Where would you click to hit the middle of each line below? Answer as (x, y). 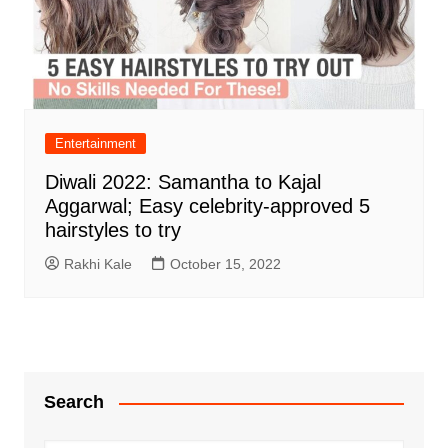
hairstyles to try (112, 230)
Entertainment (95, 144)
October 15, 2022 (225, 264)
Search (73, 402)
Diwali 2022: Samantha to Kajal (182, 182)
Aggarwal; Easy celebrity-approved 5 (207, 206)
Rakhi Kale (97, 264)
